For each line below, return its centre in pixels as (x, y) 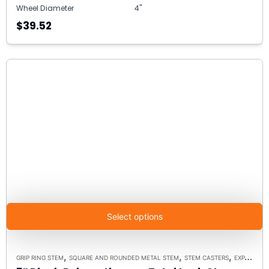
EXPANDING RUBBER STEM (239, 257)
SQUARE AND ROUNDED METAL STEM (124, 257)
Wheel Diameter (45, 8)
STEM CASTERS (207, 257)
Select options (134, 216)
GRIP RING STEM (40, 257)
